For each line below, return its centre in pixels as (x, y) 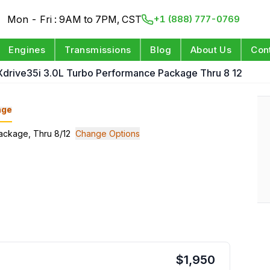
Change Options (108, 133)
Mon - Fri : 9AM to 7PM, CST (75, 19)
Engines (27, 50)
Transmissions (98, 50)
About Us (211, 50)
